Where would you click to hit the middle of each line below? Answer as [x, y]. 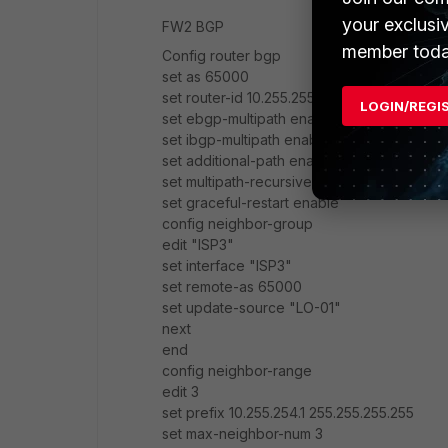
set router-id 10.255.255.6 [244, 97]
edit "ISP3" [198, 244]
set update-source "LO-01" [251, 307]
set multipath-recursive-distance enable [293, 181]
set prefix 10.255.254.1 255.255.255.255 [288, 412]
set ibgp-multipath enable [246, 139]
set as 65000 [205, 76]
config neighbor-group [237, 223]
